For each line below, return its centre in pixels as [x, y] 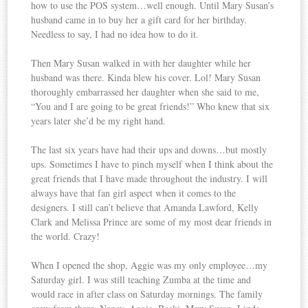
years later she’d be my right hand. [100, 120]
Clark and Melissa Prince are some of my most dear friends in [152, 221]
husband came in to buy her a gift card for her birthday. [139, 19]
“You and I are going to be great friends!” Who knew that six [151, 106]
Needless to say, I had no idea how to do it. [117, 34]
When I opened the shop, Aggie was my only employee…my [150, 265]
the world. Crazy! [66, 236]
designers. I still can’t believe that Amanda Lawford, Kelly [145, 207]
